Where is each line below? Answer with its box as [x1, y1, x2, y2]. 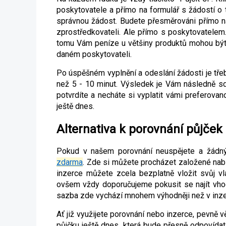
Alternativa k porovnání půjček [56, 122, 222, 136]
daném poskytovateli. [56, 49, 132, 59]
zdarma [56, 157, 83, 167]
